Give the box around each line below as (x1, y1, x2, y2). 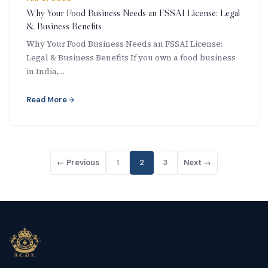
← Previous (56, 157, 99, 168)
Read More (26, 95, 67, 105)
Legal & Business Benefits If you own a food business (26, 51, 236, 63)
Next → (184, 157, 212, 168)
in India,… (26, 65, 65, 77)
